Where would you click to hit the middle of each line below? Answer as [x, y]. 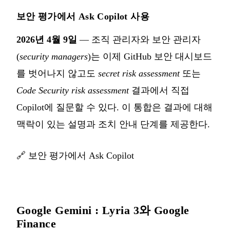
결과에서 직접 [159, 90]
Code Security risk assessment [73, 90]
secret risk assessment [139, 73]
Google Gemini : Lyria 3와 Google [103, 210]
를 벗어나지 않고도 [57, 73]
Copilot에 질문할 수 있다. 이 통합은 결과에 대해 [114, 107]
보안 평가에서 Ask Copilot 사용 [83, 16]
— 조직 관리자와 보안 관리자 [139, 39]
